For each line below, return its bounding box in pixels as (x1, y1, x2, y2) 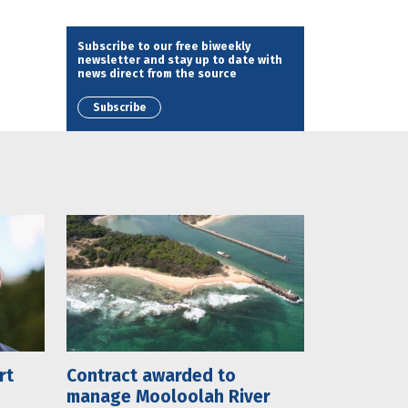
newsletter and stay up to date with (77, 53, 282, 66)
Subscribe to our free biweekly (77, 39, 250, 53)
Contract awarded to (66, 365, 236, 386)
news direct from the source (77, 66, 237, 80)
